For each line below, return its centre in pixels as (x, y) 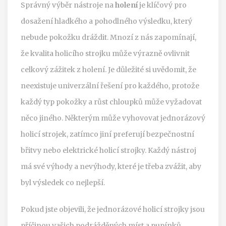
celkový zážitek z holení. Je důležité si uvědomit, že (108, 69)
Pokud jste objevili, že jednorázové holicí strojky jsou (113, 209)
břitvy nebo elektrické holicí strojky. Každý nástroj (108, 150)
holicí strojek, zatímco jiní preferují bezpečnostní (107, 134)
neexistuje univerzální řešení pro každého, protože (110, 86)
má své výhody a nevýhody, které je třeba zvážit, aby (111, 166)
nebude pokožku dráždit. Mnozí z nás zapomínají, (108, 37)
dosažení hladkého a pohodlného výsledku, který (106, 21)
